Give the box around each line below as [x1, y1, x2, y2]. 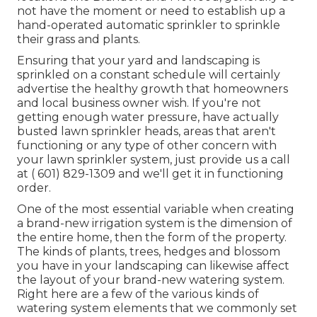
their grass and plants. [17, 32, 140, 46]
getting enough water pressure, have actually [17, 110, 279, 124]
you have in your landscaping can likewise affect [17, 258, 289, 272]
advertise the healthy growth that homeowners [17, 81, 288, 96]
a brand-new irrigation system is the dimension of [17, 216, 292, 230]
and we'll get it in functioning [115, 166, 284, 180]
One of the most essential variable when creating [17, 202, 294, 216]
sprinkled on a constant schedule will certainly [17, 67, 280, 81]
